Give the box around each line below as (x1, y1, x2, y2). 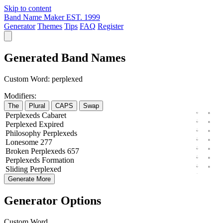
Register (98, 22, 123, 30)
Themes (37, 22, 62, 30)
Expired (39, 119, 64, 128)
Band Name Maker (4, 13, 64, 21)
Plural (29, 102, 45, 110)
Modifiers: (4, 91, 36, 100)
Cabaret (42, 111, 66, 119)
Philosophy (5, 128, 41, 137)
